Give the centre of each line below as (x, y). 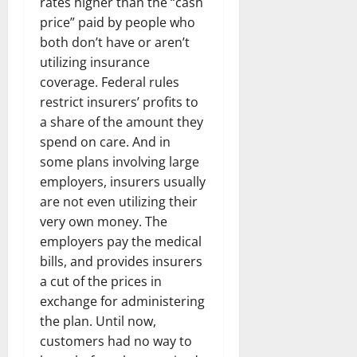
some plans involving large (120, 161)
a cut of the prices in (101, 281)
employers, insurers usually (123, 181)
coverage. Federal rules (110, 82)
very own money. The (104, 221)
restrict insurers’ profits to (119, 102)
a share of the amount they (122, 122)
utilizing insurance (95, 62)
